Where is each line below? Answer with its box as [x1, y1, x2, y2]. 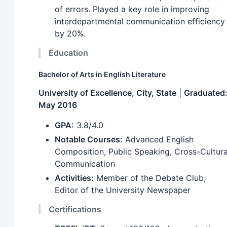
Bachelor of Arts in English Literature [39, 69, 166, 79]
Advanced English [123, 134, 194, 144]
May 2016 [39, 99, 77, 110]
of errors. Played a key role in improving [55, 4, 209, 14]
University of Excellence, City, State [39, 87, 176, 98]
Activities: [55, 172, 94, 183]
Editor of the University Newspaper [55, 184, 191, 195]
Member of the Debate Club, [94, 172, 206, 183]
